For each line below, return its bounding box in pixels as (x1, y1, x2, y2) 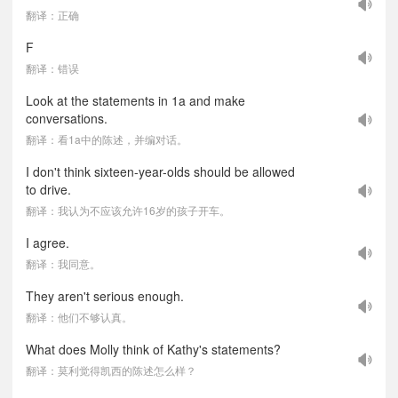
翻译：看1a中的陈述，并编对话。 (26, 131, 187, 147)
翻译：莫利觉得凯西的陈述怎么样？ (26, 362, 196, 378)
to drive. (26, 180, 71, 198)
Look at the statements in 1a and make (26, 92, 245, 109)
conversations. (26, 109, 107, 127)
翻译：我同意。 (26, 256, 100, 271)
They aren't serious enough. (26, 287, 184, 305)
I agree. (26, 234, 69, 251)
